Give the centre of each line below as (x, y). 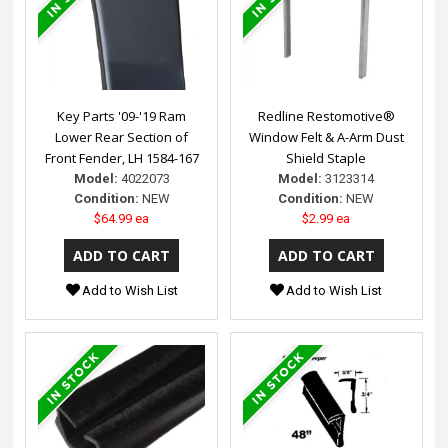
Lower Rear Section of (122, 136)
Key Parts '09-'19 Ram (122, 115)
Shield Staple (326, 157)
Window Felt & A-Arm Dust (326, 136)
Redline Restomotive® (326, 115)
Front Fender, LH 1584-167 (121, 157)
